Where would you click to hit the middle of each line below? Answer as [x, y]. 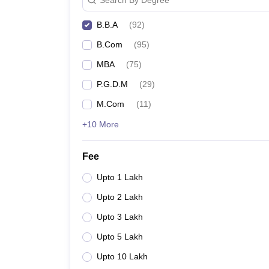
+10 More [101, 124]
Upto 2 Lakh [120, 197]
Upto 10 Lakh [122, 256]
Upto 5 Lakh [120, 237]
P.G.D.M [112, 84]
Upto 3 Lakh [120, 217]
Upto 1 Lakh [120, 177]
